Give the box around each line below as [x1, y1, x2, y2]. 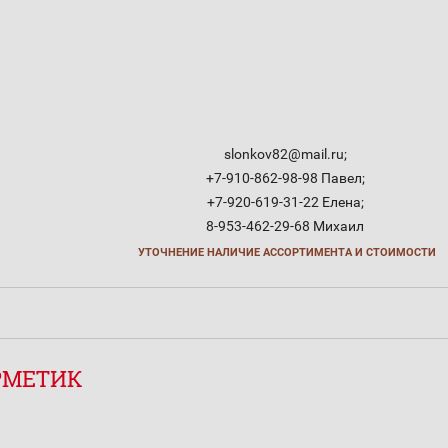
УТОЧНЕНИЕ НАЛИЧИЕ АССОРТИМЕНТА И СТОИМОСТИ [137, 246, 436, 259]
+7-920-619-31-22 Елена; [206, 194, 364, 210]
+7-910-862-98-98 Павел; [205, 170, 365, 186]
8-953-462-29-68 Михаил [206, 218, 364, 234]
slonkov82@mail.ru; [223, 146, 347, 162]
